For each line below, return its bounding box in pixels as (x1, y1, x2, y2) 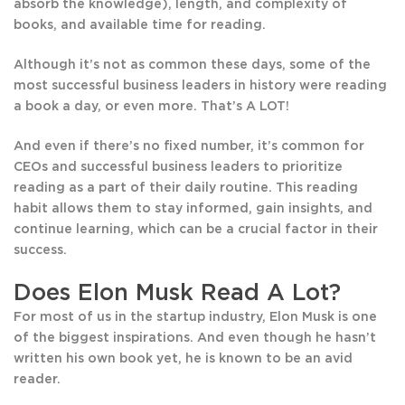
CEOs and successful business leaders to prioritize (14, 161, 343, 174)
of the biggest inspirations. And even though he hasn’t (14, 332, 376, 345)
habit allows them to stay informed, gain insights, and (14, 202, 372, 216)
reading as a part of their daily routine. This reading (14, 182, 358, 195)
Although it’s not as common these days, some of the (14, 59, 371, 72)
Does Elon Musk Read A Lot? (14, 282, 341, 306)
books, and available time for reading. (14, 19, 266, 33)
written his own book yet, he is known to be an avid (14, 353, 353, 366)
